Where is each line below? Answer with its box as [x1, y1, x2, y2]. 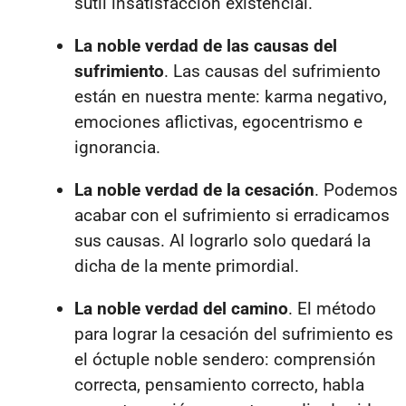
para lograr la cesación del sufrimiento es [74, 323, 393, 344]
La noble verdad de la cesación [74, 179, 314, 200]
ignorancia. [74, 136, 160, 158]
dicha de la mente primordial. [74, 255, 299, 276]
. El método [288, 297, 376, 319]
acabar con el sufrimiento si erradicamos [74, 204, 390, 226]
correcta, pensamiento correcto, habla [74, 373, 364, 395]
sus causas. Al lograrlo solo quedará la [74, 229, 371, 251]
